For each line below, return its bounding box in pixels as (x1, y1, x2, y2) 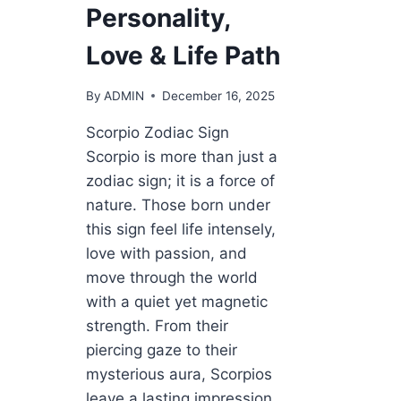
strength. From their (86, 316, 228, 335)
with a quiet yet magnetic (86, 292, 268, 311)
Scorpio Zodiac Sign (86, 123, 229, 141)
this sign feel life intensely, (86, 219, 276, 238)
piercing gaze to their (86, 340, 237, 359)
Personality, (86, 3, 230, 34)
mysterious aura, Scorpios (86, 364, 272, 383)
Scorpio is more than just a (86, 147, 277, 166)
